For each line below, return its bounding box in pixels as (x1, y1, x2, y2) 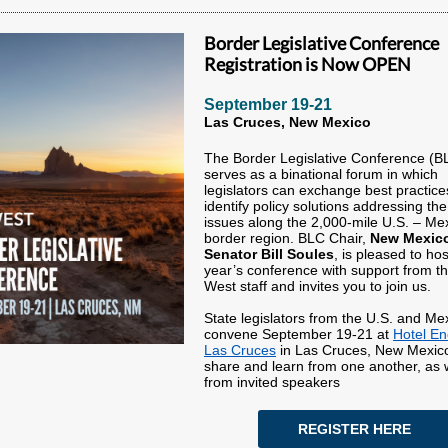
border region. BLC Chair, (204, 230, 370, 246)
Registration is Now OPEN (204, 53, 411, 75)
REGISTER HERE (297, 421, 411, 437)
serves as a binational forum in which (204, 166, 438, 182)
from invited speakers (204, 374, 340, 390)
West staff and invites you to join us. (204, 278, 431, 294)
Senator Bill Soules (204, 246, 334, 262)
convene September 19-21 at (204, 326, 393, 342)
